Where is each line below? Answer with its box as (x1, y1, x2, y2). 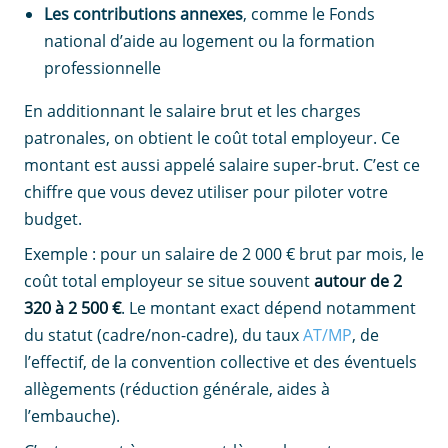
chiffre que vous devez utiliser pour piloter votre (24, 181, 388, 204)
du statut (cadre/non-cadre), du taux (24, 324, 303, 347)
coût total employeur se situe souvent (24, 270, 314, 293)
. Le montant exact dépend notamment (121, 297, 416, 320)
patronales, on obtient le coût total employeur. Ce (24, 127, 400, 150)
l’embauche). (24, 405, 120, 428)
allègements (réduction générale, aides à (24, 378, 330, 401)
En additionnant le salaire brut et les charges (24, 100, 361, 123)
